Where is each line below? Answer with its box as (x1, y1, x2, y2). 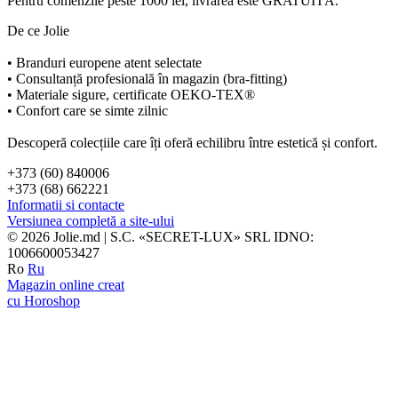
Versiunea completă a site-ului (7, 213, 174, 229)
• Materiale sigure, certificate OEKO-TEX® (7, 87, 255, 103)
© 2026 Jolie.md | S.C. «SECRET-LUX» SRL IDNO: (7, 229, 314, 245)
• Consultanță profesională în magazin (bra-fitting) (7, 71, 287, 87)
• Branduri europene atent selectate (7, 55, 202, 71)
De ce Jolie (7, 23, 69, 39)
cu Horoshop (7, 293, 80, 309)
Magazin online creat (7, 277, 124, 293)
